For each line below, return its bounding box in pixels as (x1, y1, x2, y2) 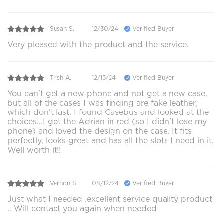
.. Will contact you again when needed (7, 203, 157, 213)
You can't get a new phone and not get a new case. (7, 88, 207, 98)
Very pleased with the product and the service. (7, 39, 189, 49)
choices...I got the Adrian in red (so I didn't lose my (7, 116, 207, 126)
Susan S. (50, 25, 74, 33)
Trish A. (50, 74, 71, 82)
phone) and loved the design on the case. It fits (7, 126, 192, 136)
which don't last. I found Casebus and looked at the (7, 107, 209, 117)
